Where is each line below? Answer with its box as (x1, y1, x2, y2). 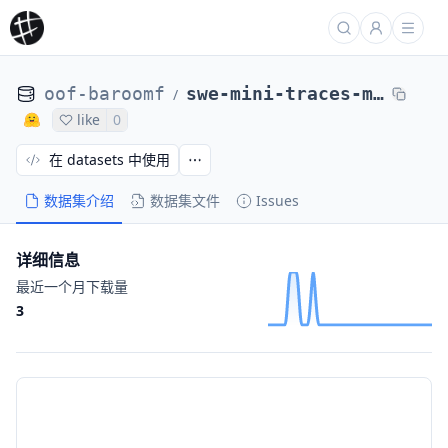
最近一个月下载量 (16, 277, 128, 296)
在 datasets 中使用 (49, 150, 170, 169)
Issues (256, 191, 299, 210)
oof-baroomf (44, 83, 165, 104)
